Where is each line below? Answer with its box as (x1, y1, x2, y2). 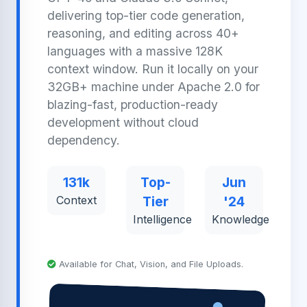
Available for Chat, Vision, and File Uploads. (56, 259, 243, 269)
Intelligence (133, 212, 192, 226)
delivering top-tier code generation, (47, 8, 245, 23)
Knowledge (212, 212, 269, 226)
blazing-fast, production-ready (47, 97, 218, 112)
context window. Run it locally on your (47, 62, 258, 76)
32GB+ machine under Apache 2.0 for (47, 79, 260, 94)
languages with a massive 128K (47, 44, 223, 58)
